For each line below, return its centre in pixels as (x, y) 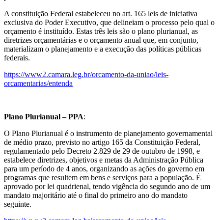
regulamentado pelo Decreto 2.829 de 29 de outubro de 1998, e (102, 151)
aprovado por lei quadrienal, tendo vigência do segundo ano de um (107, 187)
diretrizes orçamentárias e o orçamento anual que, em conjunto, (101, 40)
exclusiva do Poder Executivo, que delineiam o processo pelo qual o (109, 23)
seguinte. (18, 204)
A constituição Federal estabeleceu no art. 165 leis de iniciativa (101, 14)
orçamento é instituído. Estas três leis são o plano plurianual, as (101, 31)
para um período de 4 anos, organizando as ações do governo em (104, 169)
